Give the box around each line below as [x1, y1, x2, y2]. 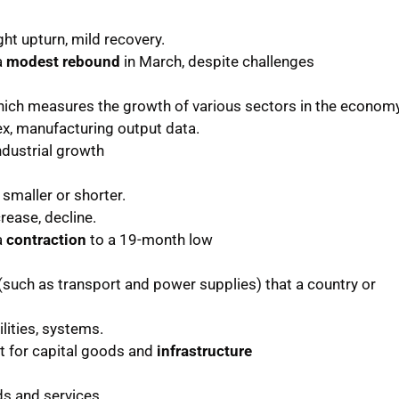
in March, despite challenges [119, 52, 314, 70]
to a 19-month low [85, 230, 213, 248]
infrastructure [156, 341, 252, 360]
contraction [5, 230, 86, 248]
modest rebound [5, 52, 120, 70]
